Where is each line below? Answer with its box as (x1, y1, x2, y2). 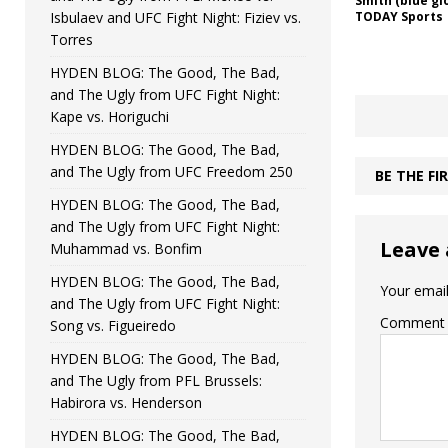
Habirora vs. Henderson (50, 392, 202, 412)
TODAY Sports (354, 8, 443, 26)
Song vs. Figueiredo (50, 315, 176, 335)
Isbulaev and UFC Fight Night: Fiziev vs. (50, 7, 301, 27)
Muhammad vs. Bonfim (50, 238, 202, 258)
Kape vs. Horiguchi (50, 106, 169, 126)
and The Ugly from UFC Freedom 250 (50, 161, 293, 181)
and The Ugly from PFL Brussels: (50, 370, 262, 390)
